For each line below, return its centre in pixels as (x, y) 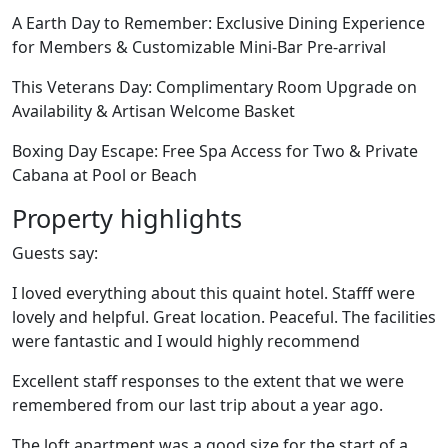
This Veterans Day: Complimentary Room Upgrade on (214, 87)
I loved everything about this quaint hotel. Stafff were (213, 293)
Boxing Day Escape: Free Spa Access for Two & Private (215, 151)
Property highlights (127, 218)
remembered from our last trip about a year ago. (197, 405)
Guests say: (55, 253)
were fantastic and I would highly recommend (186, 341)
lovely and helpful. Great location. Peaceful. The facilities (224, 317)
